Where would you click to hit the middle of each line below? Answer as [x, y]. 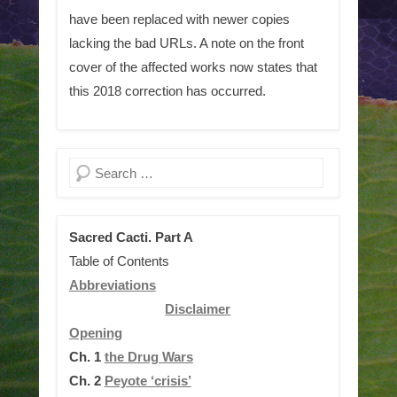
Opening [95, 333]
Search [90, 170]
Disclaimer [198, 309]
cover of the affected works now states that [193, 67]
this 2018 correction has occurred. [167, 91]
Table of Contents [119, 261]
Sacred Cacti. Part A [131, 237]
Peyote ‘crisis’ [148, 381]
